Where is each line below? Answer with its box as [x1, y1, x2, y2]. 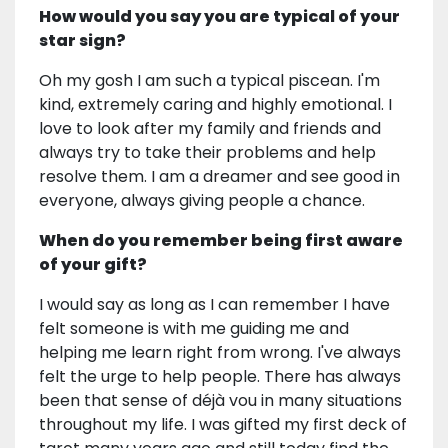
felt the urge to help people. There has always [39, 365, 401, 389]
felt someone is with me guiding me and [39, 317, 349, 341]
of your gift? [39, 253, 147, 277]
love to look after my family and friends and [39, 117, 381, 141]
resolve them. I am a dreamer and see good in [39, 165, 400, 189]
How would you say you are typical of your [39, 5, 400, 29]
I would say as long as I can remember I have [39, 293, 390, 317]
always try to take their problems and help [39, 141, 376, 165]
